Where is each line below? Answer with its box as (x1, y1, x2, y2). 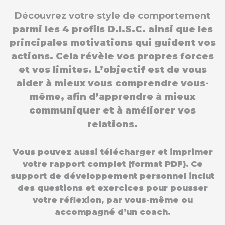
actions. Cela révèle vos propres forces (11, 51, 214, 62)
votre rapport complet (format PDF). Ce (22, 159, 203, 169)
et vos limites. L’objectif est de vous (18, 64, 207, 75)
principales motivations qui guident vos (9, 37, 216, 48)
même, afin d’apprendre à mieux (30, 91, 195, 102)
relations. (87, 119, 138, 130)
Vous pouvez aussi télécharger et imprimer (12, 147, 213, 157)
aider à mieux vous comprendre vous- (16, 78, 209, 89)
